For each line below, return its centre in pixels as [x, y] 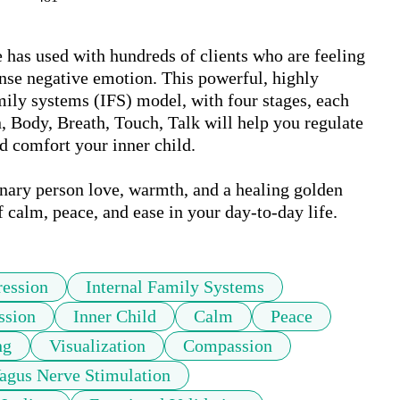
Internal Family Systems [175, 287]
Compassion [228, 346]
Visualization [97, 346]
